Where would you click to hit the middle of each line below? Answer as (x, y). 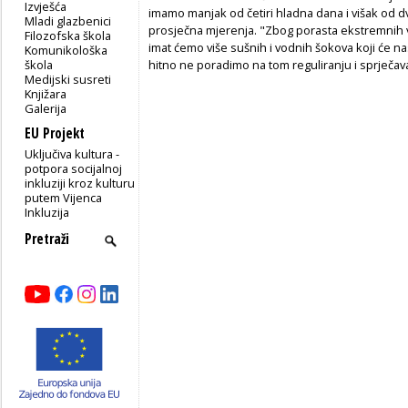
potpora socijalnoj (74, 168)
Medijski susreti (68, 79)
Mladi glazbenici (68, 20)
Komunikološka (66, 50)
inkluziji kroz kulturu (80, 183)
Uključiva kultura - (72, 153)
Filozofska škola (68, 35)
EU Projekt (55, 133)
